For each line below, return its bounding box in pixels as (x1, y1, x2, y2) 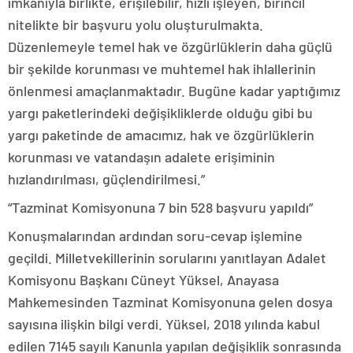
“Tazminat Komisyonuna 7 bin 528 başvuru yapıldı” (8, 199, 313, 217)
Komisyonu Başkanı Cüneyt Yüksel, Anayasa (8, 271, 279, 289)
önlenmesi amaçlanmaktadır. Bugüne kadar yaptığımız (8, 82, 340, 100)
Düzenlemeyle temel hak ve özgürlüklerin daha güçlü (8, 38, 333, 56)
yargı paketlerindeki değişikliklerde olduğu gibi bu (8, 104, 313, 122)
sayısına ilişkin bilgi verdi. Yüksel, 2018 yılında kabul (8, 315, 320, 333)
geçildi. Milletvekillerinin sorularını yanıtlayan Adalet (8, 249, 326, 267)
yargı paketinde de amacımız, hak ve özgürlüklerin (8, 126, 314, 144)
